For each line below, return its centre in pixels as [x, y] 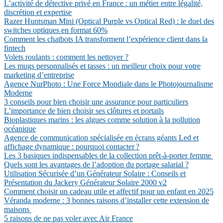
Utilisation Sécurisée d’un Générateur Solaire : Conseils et [95, 173]
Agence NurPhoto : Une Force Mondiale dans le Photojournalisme [109, 84]
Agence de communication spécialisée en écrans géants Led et [101, 138]
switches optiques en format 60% [56, 30]
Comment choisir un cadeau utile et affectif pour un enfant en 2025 [109, 191]
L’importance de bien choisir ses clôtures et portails [84, 111]
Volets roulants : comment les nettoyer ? [66, 57]
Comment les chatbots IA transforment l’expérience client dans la [106, 39]
